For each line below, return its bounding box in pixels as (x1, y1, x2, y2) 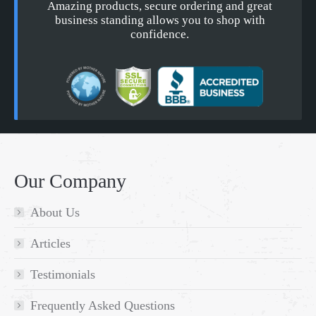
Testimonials (30, 267, 95, 282)
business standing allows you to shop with (54, 13, 265, 28)
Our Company (14, 170, 126, 193)
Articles (30, 236, 71, 251)
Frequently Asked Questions (30, 298, 175, 313)
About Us (30, 205, 80, 220)
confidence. (130, 28, 189, 42)
